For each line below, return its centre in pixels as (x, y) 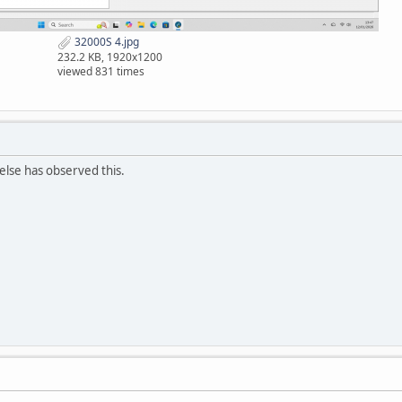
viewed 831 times (100, 71)
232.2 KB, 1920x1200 (109, 57)
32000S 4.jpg (105, 42)
